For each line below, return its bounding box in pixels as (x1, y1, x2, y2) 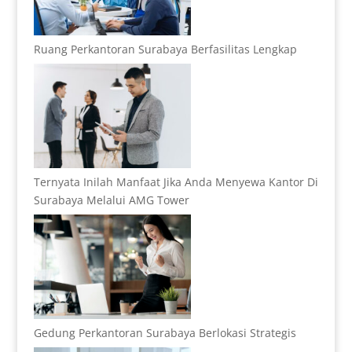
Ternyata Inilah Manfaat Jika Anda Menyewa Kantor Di (33, 174, 318, 190)
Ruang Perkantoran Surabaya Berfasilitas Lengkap (33, 41, 297, 57)
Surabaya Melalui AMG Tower (33, 192, 189, 208)
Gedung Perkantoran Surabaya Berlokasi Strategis (33, 325, 296, 341)
